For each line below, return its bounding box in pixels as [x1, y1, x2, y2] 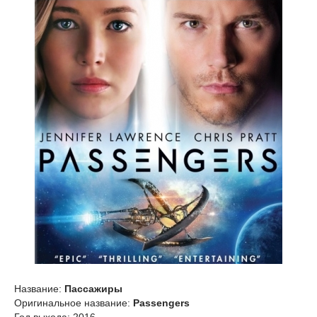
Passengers [133, 297, 190, 309]
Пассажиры [64, 283, 122, 294]
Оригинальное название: [14, 297, 133, 309]
